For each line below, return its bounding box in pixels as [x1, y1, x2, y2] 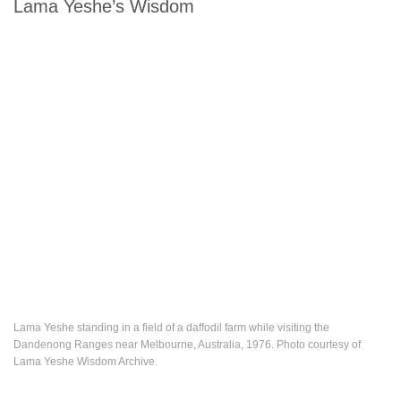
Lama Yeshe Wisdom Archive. [13, 355, 158, 368]
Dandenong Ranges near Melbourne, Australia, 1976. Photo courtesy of [13, 338, 361, 351]
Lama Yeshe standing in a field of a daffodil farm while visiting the [13, 321, 329, 334]
